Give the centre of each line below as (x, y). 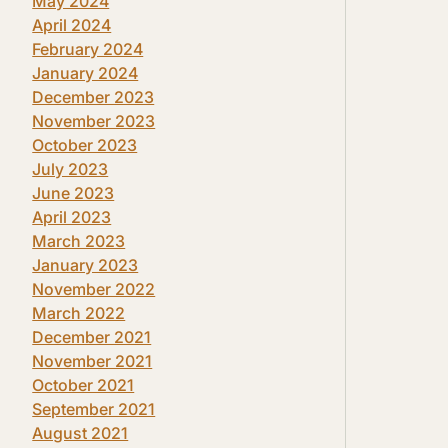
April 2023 (72, 217)
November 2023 (94, 121)
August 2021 (80, 433)
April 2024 (72, 25)
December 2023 (93, 97)
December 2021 (92, 337)
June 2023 (73, 193)
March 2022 (79, 313)
